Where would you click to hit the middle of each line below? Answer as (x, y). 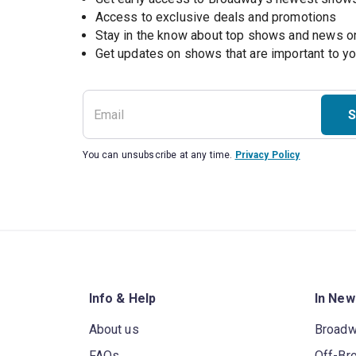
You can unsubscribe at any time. (157, 155)
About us (114, 330)
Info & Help (122, 299)
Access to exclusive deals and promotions (216, 17)
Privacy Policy (267, 155)
